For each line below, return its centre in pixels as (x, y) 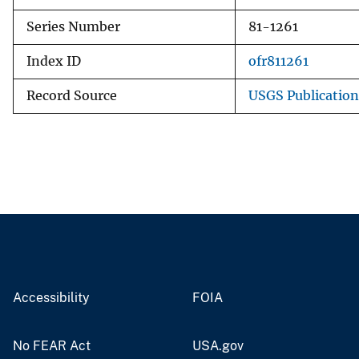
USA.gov (218, 345)
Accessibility (51, 297)
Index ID (54, 61)
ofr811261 (278, 61)
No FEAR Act (52, 345)
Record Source (72, 95)
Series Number (73, 26)
